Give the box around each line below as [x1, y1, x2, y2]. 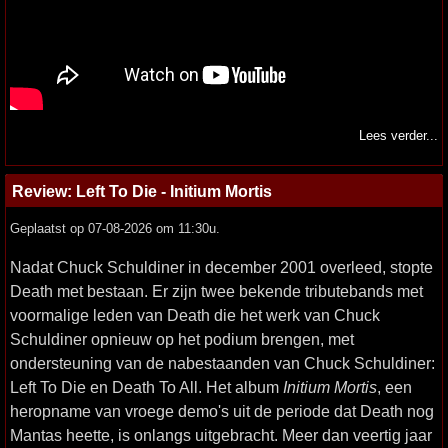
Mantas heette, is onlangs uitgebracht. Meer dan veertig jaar [10, 426, 432, 445]
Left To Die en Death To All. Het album [10, 378, 283, 397]
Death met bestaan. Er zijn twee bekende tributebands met [10, 282, 423, 301]
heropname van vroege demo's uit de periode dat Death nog [10, 402, 434, 421]
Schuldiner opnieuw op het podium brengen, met [10, 330, 354, 349]
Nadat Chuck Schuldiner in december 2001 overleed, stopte [10, 258, 433, 277]
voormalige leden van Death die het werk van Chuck [10, 306, 380, 325]
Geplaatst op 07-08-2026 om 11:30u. [10, 221, 220, 237]
